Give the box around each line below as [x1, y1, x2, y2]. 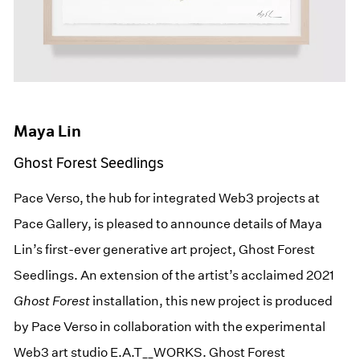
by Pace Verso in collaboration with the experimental [14, 318, 326, 334]
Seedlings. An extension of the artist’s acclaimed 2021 [14, 267, 335, 283]
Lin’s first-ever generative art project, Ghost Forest [14, 241, 316, 257]
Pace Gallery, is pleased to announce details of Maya [14, 215, 323, 231]
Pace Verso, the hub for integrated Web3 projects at [14, 190, 321, 206]
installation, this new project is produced [90, 292, 333, 309]
